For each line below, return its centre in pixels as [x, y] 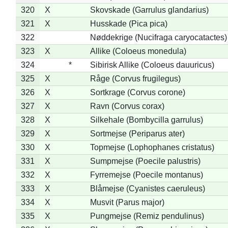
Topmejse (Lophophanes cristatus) [152, 147]
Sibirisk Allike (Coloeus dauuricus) [152, 65]
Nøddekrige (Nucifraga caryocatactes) [158, 37]
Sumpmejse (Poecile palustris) [145, 161]
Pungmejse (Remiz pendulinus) [147, 216]
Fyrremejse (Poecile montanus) [146, 175]
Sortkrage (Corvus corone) [137, 92]
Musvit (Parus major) [127, 202]
